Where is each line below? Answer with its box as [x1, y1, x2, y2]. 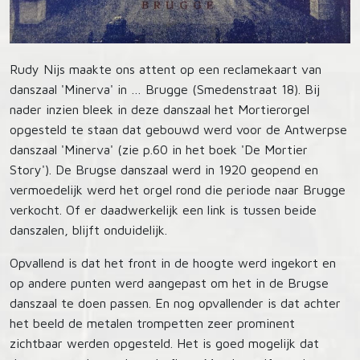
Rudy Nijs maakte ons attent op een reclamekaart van [10, 62, 321, 77]
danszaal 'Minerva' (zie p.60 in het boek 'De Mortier [10, 142, 308, 157]
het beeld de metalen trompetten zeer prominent [10, 316, 295, 331]
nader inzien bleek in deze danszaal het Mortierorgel [10, 102, 309, 117]
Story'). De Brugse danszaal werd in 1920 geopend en [10, 162, 318, 178]
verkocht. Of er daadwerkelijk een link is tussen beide [10, 202, 317, 218]
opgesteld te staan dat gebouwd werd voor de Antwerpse [10, 122, 347, 137]
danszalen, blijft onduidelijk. [10, 223, 167, 238]
